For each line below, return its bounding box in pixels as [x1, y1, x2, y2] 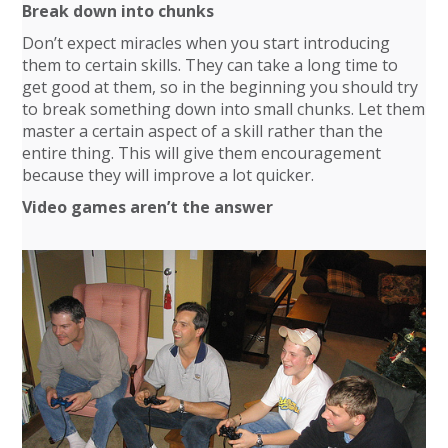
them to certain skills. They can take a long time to [22, 53, 399, 76]
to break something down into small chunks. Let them [22, 97, 426, 120]
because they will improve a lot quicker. [22, 163, 315, 186]
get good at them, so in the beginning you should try [22, 75, 419, 98]
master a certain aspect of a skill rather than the [22, 119, 384, 142]
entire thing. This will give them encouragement [22, 141, 382, 164]
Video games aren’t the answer [22, 195, 274, 218]
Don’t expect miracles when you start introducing [22, 31, 391, 54]
